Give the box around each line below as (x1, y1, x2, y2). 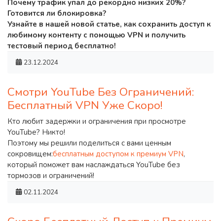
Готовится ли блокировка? (7, 8, 106, 18)
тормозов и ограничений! (7, 170, 94, 181)
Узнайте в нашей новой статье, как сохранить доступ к (7, 19, 211, 29)
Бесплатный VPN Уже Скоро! (7, 97, 163, 113)
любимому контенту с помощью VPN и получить (7, 30, 185, 40)
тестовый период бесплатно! (7, 40, 116, 51)
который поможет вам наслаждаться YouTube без (7, 159, 180, 170)
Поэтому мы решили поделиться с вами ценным (7, 138, 171, 148)
